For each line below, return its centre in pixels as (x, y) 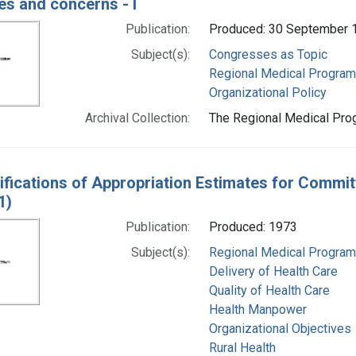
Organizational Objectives (280, 328)
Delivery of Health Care (273, 271)
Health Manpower (257, 309)
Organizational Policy (267, 92)
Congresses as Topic (268, 54)
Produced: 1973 (253, 226)
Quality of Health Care (269, 290)
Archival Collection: (137, 118)
